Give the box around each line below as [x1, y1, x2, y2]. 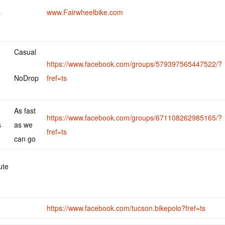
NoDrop [14, 73, 39, 83]
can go [14, 134, 36, 144]
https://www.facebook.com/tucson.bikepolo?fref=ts [47, 203, 205, 213]
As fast [14, 105, 36, 116]
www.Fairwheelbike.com [47, 7, 123, 17]
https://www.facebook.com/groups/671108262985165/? [47, 113, 222, 123]
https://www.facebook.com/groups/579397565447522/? [47, 59, 222, 69]
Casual [14, 47, 36, 57]
